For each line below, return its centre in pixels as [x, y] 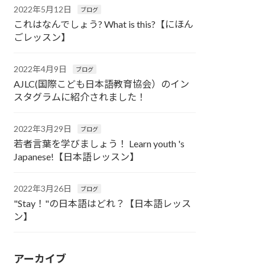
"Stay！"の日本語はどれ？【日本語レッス [103, 203]
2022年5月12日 [43, 9]
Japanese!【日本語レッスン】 [77, 157]
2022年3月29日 [43, 129]
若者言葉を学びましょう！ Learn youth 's [99, 144]
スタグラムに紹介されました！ [80, 97]
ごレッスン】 [42, 37]
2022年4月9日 [41, 69]
